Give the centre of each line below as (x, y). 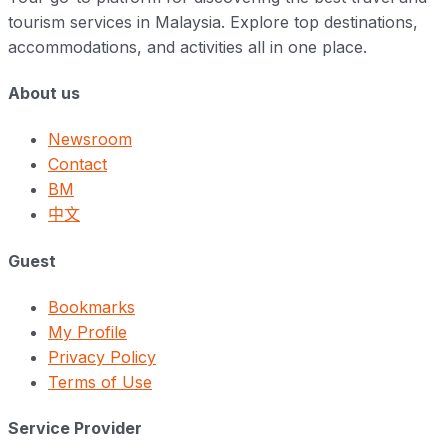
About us (44, 92)
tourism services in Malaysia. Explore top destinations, (213, 21)
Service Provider (75, 428)
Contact (77, 164)
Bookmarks (91, 306)
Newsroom (90, 139)
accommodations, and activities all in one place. (187, 46)
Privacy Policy (102, 356)
